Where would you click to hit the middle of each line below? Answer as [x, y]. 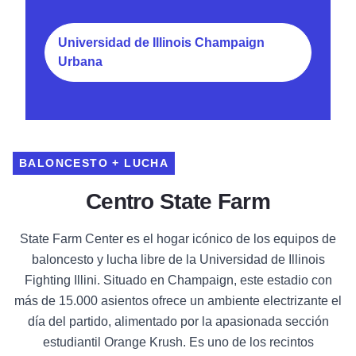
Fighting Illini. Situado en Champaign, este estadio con [178, 281]
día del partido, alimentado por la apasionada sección [178, 322]
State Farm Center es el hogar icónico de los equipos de [178, 239]
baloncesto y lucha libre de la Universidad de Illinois [178, 260]
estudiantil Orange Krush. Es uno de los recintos [178, 342]
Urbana [80, 62]
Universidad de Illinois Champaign [161, 43]
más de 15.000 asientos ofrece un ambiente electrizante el [178, 301]
